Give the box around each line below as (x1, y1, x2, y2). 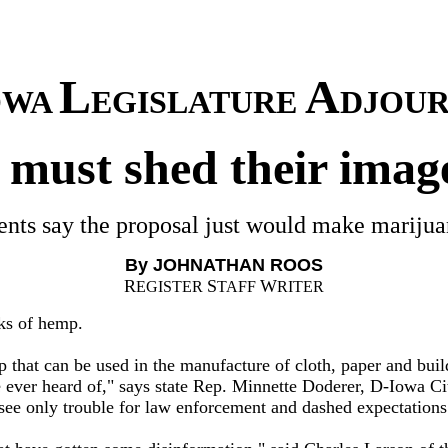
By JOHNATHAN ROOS (125, 255, 323, 275)
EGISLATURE (90, 84, 305, 120)
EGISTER (136, 278, 207, 295)
